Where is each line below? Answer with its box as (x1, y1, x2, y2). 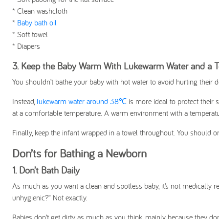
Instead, (12, 96, 37, 106)
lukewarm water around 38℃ (37, 96, 127, 106)
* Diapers (12, 41, 40, 51)
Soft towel (17, 29, 50, 39)
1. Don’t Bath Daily (12, 164, 83, 176)
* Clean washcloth (12, 6, 67, 16)
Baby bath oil (17, 18, 57, 27)
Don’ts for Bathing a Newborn (12, 146, 147, 160)
